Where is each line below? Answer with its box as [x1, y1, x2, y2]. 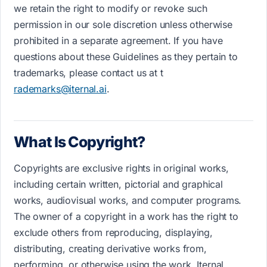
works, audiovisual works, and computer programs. [14, 194, 242, 206]
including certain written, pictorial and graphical [14, 178, 223, 190]
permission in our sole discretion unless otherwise [14, 18, 232, 30]
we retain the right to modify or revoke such [14, 2, 207, 14]
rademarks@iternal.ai [14, 82, 107, 95]
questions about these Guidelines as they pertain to [14, 50, 238, 63]
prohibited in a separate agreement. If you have [14, 34, 223, 46]
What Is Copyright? [14, 132, 145, 151]
